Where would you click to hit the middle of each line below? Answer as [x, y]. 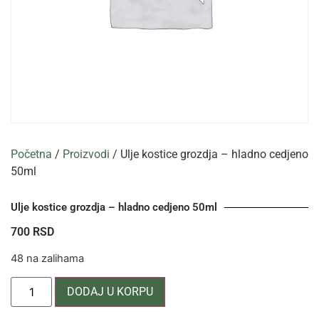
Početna [31, 154]
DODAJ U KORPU [110, 291]
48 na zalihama [47, 259]
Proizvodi [86, 154]
